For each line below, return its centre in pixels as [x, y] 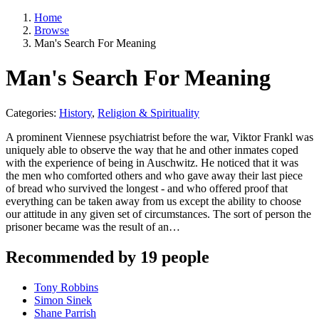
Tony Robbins [66, 287]
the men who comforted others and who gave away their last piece [154, 175]
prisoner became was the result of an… [93, 226]
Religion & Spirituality [148, 113]
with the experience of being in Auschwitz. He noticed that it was [152, 162]
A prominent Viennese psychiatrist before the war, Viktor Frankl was [159, 137]
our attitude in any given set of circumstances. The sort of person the [158, 214]
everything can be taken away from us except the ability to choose [153, 201]
